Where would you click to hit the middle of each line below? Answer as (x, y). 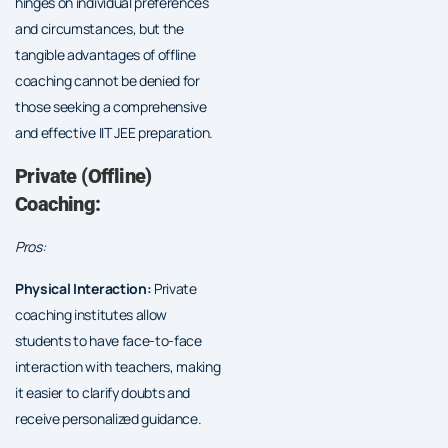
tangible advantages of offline (105, 54)
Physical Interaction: (83, 288)
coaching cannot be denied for (107, 80)
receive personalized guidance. (108, 418)
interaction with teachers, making (118, 366)
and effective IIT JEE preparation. (114, 132)
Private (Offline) (83, 175)
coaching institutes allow (91, 314)
